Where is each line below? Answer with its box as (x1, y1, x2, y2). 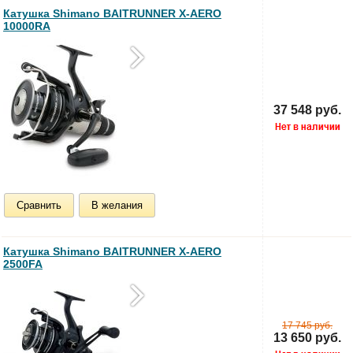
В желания (91, 199, 143, 211)
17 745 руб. (282, 319, 333, 331)
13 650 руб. (273, 330, 341, 344)
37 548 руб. (273, 102, 341, 117)
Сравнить (17, 199, 61, 211)
